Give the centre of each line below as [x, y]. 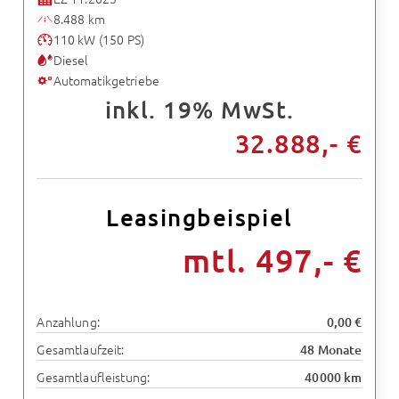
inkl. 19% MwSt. [199, 109]
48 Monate [331, 350]
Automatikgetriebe [106, 80]
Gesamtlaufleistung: [94, 377]
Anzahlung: [68, 321]
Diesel [71, 59]
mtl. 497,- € [272, 261]
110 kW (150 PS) [99, 39]
